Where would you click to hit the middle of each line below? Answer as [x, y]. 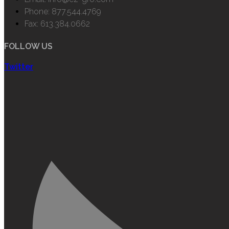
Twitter [19, 67]
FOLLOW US [28, 46]
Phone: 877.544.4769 [63, 12]
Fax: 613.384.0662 [57, 24]
